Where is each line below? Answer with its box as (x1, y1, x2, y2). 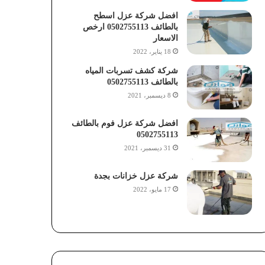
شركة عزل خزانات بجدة (91, 171, 178, 180)
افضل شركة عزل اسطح (93, 11, 178, 20)
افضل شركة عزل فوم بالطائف (71, 118, 178, 128)
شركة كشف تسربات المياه (85, 66, 178, 75)
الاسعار (153, 33, 178, 43)
